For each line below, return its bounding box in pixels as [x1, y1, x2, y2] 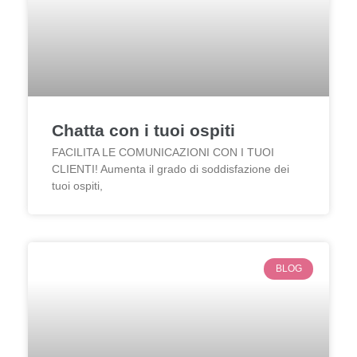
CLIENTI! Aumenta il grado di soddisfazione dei [52, 163, 289, 176]
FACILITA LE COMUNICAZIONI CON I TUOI [52, 146, 274, 159]
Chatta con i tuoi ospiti [52, 121, 235, 140]
